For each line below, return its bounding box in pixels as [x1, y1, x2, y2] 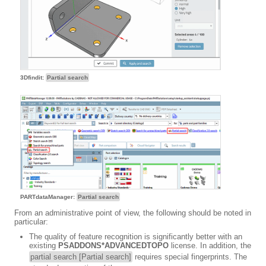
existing [29, 241, 58, 251]
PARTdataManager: [20, 194, 77, 201]
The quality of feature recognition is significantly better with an [29, 232, 242, 242]
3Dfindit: [20, 74, 46, 81]
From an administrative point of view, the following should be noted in [14, 208, 251, 218]
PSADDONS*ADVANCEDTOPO [58, 241, 169, 251]
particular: [14, 217, 48, 227]
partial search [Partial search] [30, 252, 131, 262]
